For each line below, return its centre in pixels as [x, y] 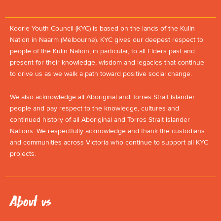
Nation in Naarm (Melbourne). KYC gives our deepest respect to [107, 39]
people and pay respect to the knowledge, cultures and [94, 109]
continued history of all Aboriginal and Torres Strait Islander [100, 120]
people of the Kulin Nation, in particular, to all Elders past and [102, 51]
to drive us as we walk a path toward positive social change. [102, 74]
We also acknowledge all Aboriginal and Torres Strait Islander [102, 97]
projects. [23, 154]
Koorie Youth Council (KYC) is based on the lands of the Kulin [102, 28]
